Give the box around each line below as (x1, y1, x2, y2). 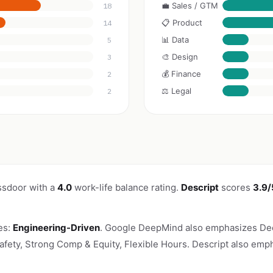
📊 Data (161, 35, 189, 44)
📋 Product (161, 18, 202, 27)
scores (219, 182, 253, 193)
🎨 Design (161, 52, 198, 62)
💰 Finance (161, 69, 201, 79)
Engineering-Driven (13, 222, 100, 233)
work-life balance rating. (72, 182, 181, 193)
